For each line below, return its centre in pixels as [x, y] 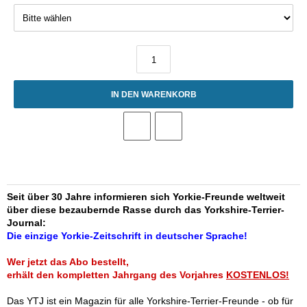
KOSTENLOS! [258, 275]
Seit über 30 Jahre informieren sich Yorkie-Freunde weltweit [146, 197]
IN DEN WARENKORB [153, 94]
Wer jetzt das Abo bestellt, [68, 262]
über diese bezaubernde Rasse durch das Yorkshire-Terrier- [146, 210]
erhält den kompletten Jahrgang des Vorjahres [116, 275]
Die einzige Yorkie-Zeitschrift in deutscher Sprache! [127, 236]
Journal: [26, 223]
